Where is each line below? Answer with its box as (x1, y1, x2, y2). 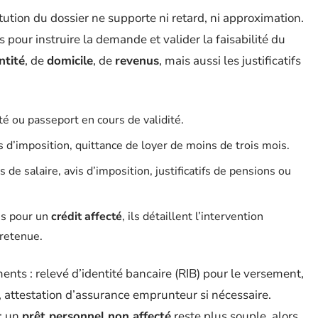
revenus (115, 53, 159, 69)
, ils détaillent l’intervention (122, 209, 263, 224)
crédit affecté (51, 209, 122, 224)
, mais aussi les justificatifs (159, 53, 301, 69)
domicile (47, 53, 93, 69)
